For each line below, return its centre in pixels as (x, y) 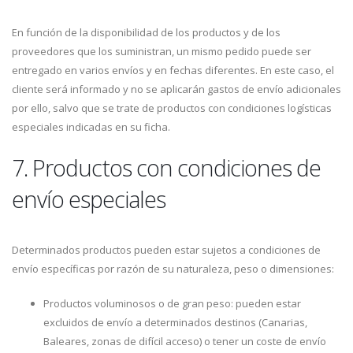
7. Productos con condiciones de (166, 167)
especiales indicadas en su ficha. (91, 127)
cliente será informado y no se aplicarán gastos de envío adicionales (176, 89)
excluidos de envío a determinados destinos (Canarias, (175, 322)
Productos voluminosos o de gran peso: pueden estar (172, 303)
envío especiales (89, 199)
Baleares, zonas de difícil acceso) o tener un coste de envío (185, 341)
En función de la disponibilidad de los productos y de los (146, 32)
